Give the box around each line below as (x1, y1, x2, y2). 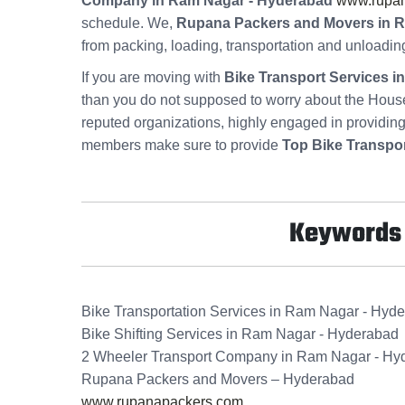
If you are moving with (81, 70, 224, 86)
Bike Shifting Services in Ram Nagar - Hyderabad (81, 326, 399, 343)
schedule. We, (81, 15, 176, 32)
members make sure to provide (81, 137, 282, 154)
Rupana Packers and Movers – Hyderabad (81, 372, 354, 388)
